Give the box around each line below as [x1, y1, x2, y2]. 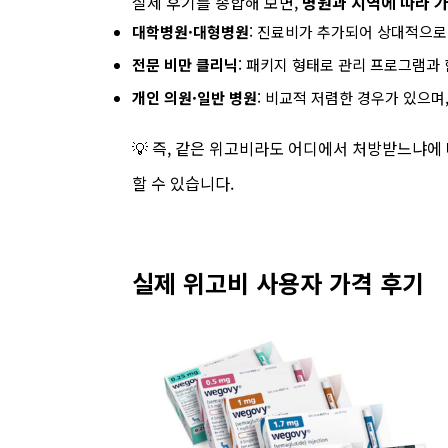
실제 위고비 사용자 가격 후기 [132, 265, 424, 300]
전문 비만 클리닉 [132, 54, 238, 75]
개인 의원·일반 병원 [132, 87, 257, 108]
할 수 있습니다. [132, 171, 234, 195]
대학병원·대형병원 [132, 21, 249, 42]
